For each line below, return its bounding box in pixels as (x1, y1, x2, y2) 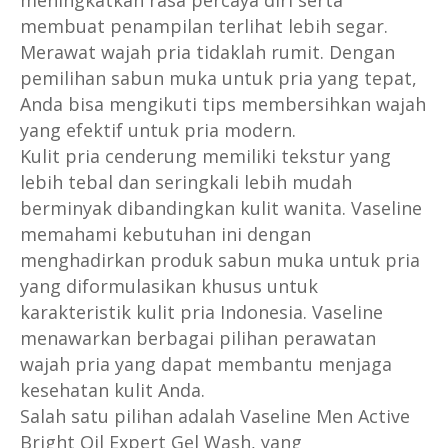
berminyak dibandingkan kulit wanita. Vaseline (20, 196, 422, 221)
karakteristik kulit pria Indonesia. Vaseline (20, 300, 383, 325)
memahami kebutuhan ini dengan (20, 222, 311, 247)
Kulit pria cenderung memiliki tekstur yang (20, 144, 391, 169)
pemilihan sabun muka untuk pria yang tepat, (20, 66, 417, 91)
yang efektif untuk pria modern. (20, 118, 296, 143)
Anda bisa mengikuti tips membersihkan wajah (20, 92, 426, 117)
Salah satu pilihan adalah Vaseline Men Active (20, 404, 410, 429)
